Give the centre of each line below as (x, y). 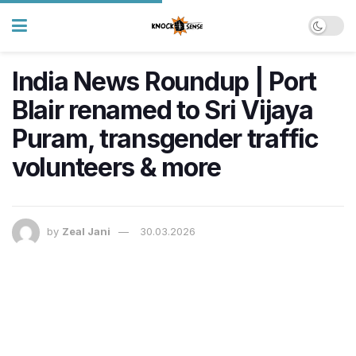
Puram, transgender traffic (165, 139)
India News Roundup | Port (164, 81)
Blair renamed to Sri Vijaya (163, 110)
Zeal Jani (86, 232)
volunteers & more (116, 167)
